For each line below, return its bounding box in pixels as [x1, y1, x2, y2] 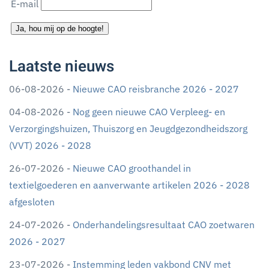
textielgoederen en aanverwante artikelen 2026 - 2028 [9, 179, 250, 192]
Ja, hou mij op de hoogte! [16, 24, 104, 34]
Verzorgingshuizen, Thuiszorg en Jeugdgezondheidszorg [9, 122, 247, 135]
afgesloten [9, 196, 55, 208]
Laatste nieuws [9, 55, 114, 79]
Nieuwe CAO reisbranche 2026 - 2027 [73, 83, 239, 95]
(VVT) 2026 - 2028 [9, 139, 91, 152]
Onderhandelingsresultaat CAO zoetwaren [73, 219, 255, 231]
